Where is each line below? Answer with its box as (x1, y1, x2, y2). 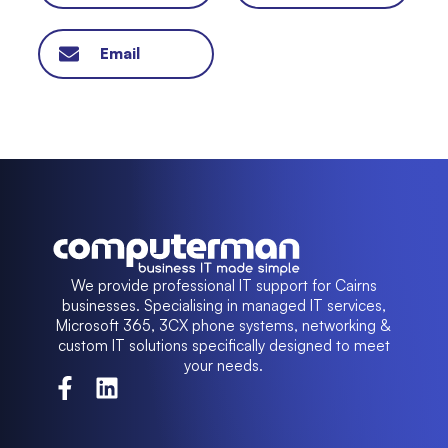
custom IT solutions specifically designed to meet (57, 336, 390, 356)
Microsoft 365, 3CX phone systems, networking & (56, 316, 392, 336)
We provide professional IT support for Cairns (70, 276, 377, 296)
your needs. (184, 356, 264, 376)
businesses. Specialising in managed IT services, (61, 296, 386, 316)
